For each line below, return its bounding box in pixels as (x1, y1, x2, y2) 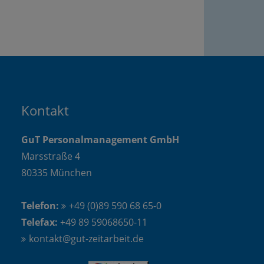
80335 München (21, 166, 92, 179)
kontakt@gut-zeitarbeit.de (29, 232, 144, 245)
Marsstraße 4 (21, 150, 80, 163)
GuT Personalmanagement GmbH (21, 133, 179, 146)
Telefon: (21, 199, 59, 212)
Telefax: (21, 216, 58, 229)
